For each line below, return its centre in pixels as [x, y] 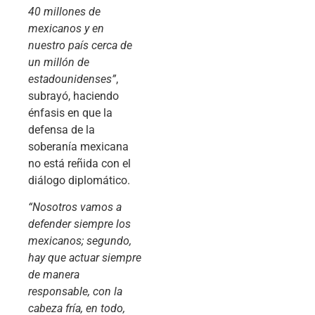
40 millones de [64, 11]
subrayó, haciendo [73, 96]
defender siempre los [79, 224]
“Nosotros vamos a [75, 207]
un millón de [59, 62]
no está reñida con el [79, 163]
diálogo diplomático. [79, 180]
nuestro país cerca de [80, 45]
